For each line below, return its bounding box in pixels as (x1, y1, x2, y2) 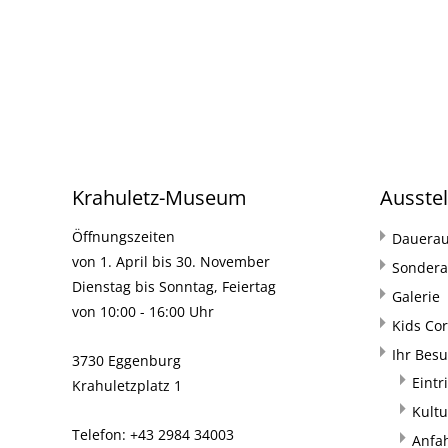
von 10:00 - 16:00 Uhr (72, 302, 214, 321)
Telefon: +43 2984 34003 (72, 425, 234, 444)
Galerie (392, 287, 440, 306)
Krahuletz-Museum (72, 184, 247, 211)
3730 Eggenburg (72, 351, 181, 370)
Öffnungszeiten (72, 227, 175, 246)
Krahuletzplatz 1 (72, 376, 182, 395)
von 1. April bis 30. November (72, 252, 270, 271)
